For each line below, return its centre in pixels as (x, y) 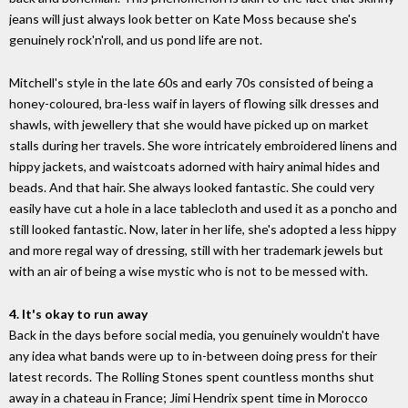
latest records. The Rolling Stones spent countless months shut (192, 376)
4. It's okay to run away (78, 313)
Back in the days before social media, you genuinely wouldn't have (194, 334)
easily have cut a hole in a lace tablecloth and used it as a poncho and (203, 209)
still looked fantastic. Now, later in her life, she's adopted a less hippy (203, 229)
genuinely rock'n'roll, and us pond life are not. (136, 40)
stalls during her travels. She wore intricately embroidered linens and (203, 146)
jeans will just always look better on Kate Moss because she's (183, 19)
